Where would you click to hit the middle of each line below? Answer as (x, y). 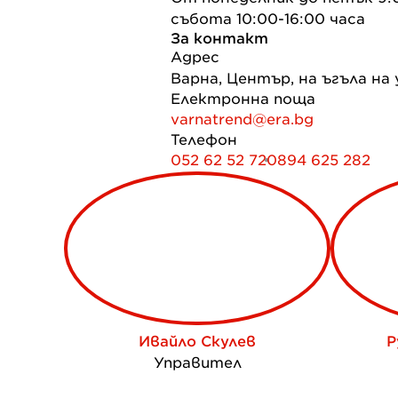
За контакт (219, 38)
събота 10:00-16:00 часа (268, 19)
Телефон (204, 139)
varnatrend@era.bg (242, 119)
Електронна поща (243, 99)
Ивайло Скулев (197, 342)
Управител (197, 363)
